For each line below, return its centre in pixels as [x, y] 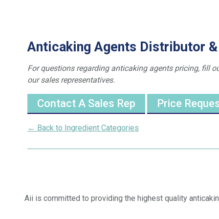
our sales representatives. [71, 80]
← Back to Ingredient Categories [83, 128]
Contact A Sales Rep [86, 103]
